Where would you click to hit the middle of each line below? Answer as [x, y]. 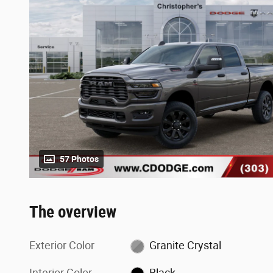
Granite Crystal [185, 246]
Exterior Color [62, 246]
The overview [73, 212]
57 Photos [79, 159]
